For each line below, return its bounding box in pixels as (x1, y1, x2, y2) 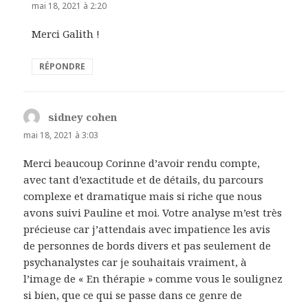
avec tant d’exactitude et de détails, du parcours (23, 172, 264, 186)
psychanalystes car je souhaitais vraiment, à (23, 254, 247, 269)
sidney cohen (48, 109, 118, 124)
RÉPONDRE (39, 60, 86, 72)
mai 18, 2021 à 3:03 (23, 129, 99, 141)
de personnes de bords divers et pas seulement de (23, 238, 272, 252)
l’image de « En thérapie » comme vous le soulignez (23, 271, 283, 285)
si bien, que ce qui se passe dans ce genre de (23, 287, 243, 302)
